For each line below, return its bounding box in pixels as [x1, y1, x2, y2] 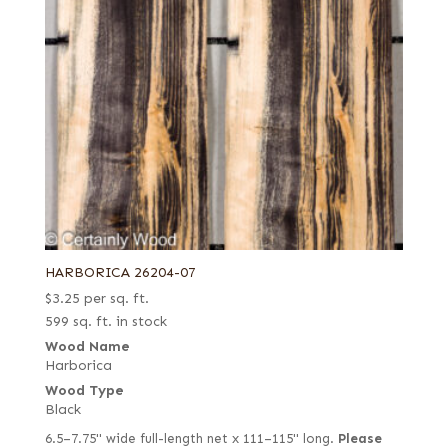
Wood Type [44, 382, 124, 400]
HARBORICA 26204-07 [44, 264, 196, 282]
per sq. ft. [83, 290, 149, 308]
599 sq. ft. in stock [44, 313, 167, 331]
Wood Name [44, 338, 130, 356]
